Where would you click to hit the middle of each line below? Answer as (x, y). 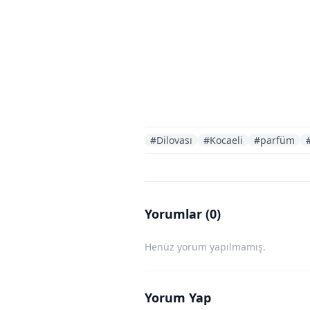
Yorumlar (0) (183, 214)
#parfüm (274, 140)
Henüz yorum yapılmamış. (205, 247)
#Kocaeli (223, 140)
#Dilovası (171, 140)
